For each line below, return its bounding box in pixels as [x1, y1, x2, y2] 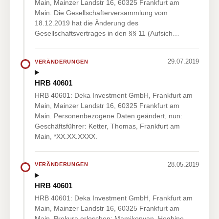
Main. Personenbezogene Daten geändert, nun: [35, 111, 182, 120]
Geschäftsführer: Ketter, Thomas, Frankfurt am [35, 122, 180, 130]
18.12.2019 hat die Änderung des [35, 19, 138, 27]
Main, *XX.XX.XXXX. [35, 132, 97, 140]
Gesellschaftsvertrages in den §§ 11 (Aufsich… [35, 29, 179, 38]
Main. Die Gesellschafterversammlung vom [35, 9, 168, 17]
